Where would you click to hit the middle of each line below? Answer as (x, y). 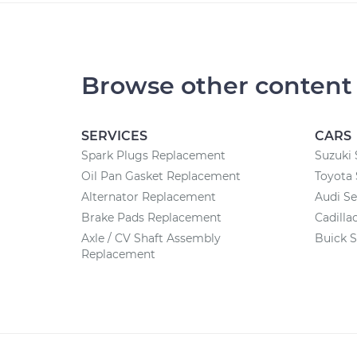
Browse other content (217, 86)
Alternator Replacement (149, 197)
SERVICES (114, 136)
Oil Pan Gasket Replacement (161, 176)
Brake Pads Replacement (151, 218)
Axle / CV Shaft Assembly (151, 238)
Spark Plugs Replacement (153, 155)
